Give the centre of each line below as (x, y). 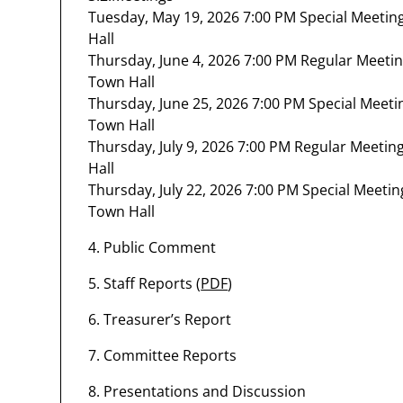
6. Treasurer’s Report (160, 319)
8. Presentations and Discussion (197, 391)
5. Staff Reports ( (145, 283)
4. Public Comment (152, 247)
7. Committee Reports (163, 355)
